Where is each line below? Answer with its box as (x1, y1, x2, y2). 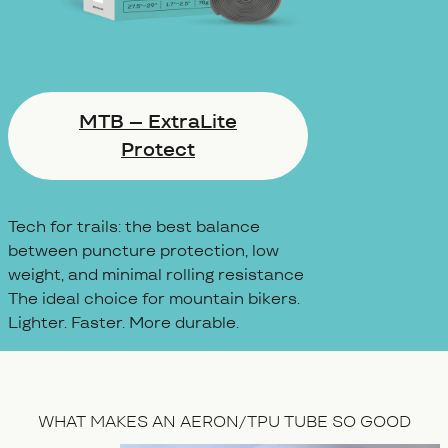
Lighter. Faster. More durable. (8, 310, 239, 334)
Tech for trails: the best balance (8, 214, 260, 238)
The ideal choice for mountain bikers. (8, 286, 300, 310)
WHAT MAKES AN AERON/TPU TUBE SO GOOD (37, 410, 411, 434)
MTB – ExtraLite (79, 108, 237, 136)
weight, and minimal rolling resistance (8, 262, 304, 286)
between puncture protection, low (8, 238, 279, 262)
